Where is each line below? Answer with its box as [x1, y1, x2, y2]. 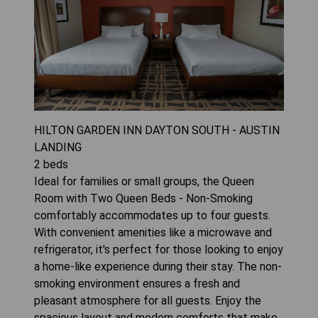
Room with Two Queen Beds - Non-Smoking [34, 192, 253, 206]
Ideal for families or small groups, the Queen [34, 175, 254, 189]
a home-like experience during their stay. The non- [34, 260, 282, 274]
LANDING [34, 141, 82, 155]
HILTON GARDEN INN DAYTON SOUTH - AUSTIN [34, 124, 280, 138]
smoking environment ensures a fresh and [34, 277, 240, 291]
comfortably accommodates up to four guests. [34, 209, 270, 223]
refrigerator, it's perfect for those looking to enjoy [34, 243, 283, 257]
